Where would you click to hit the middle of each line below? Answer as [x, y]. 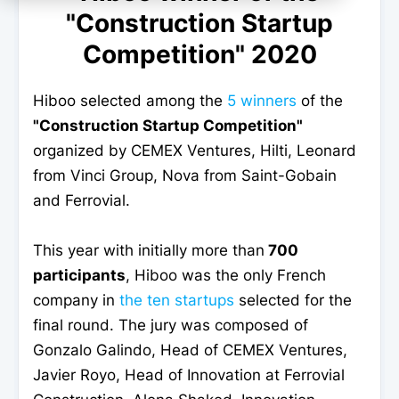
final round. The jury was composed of [171, 325]
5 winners [262, 100]
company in [76, 300]
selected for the [293, 300]
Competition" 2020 [199, 54]
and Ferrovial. [81, 200]
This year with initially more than [149, 250]
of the [320, 100]
